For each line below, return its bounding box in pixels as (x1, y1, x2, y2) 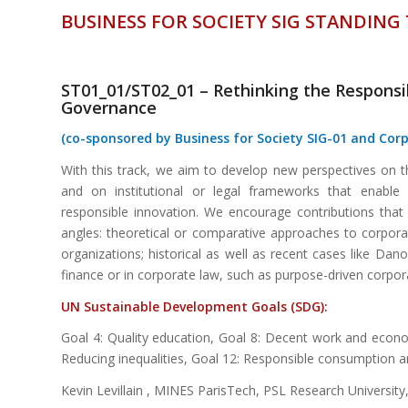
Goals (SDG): (248, 297, 328, 315)
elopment (186, 297, 248, 315)
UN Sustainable (61, 297, 159, 315)
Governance (61, 96, 157, 118)
